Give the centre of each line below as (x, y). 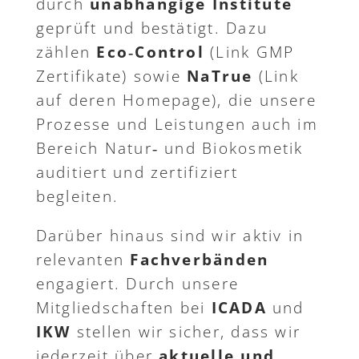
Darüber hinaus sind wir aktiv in (170, 236)
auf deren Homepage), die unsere (176, 101)
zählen (66, 52)
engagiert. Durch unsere (137, 284)
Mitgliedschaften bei (123, 308)
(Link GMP (249, 52)
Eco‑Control (150, 52)
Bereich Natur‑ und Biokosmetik (169, 149)
